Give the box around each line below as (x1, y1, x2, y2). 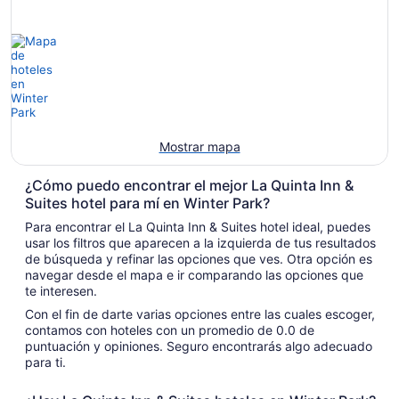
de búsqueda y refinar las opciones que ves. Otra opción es (25, 250, 372, 266)
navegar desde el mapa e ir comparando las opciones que (25, 266, 363, 282)
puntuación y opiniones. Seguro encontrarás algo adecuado (25, 338, 104, 354)
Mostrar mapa (159, 138, 240, 154)
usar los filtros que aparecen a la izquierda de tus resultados (25, 234, 376, 250)
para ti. (25, 354, 66, 370)
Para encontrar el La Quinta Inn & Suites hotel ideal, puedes (25, 218, 370, 234)
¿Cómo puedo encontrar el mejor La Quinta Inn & (25, 175, 354, 194)
